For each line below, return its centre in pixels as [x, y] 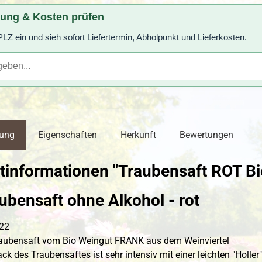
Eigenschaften [68, 135]
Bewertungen [206, 135]
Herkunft [138, 135]
